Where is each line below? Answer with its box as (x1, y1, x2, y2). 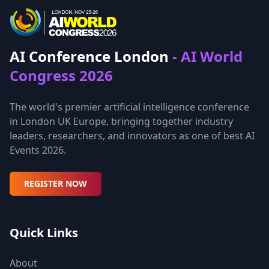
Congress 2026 (10, 65, 113, 85)
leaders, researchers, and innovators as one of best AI (10, 129, 255, 142)
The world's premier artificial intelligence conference (10, 100, 249, 113)
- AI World (172, 46, 243, 66)
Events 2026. (10, 144, 66, 157)
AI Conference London (10, 46, 172, 66)
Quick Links (10, 225, 78, 241)
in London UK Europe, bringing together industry (10, 115, 233, 128)
